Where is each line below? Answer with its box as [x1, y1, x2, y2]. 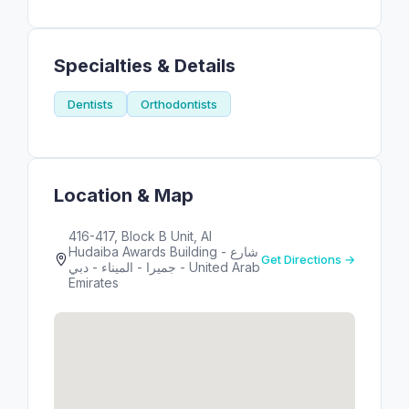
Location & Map [54, 184, 194, 206]
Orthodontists [141, 97, 217, 111]
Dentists [68, 97, 113, 111]
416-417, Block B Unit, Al [68, 228, 212, 244]
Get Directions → [261, 252, 355, 267]
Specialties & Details [54, 55, 236, 77]
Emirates [68, 275, 119, 290]
